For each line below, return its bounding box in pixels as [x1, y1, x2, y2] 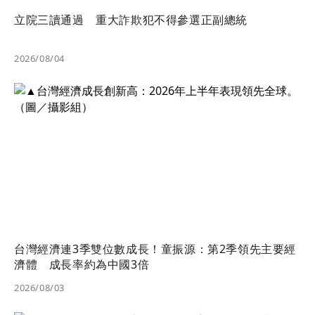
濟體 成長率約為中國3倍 [14, 257, 150, 273]
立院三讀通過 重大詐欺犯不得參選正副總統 [14, 11, 247, 27]
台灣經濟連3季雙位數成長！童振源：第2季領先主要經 [14, 241, 296, 257]
